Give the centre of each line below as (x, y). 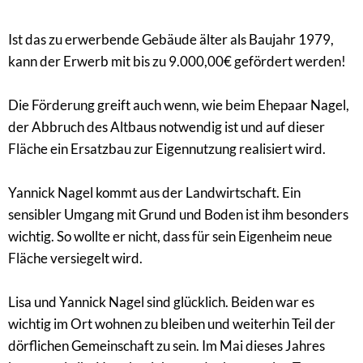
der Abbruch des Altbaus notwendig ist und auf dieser (167, 127)
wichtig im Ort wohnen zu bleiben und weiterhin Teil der (172, 324)
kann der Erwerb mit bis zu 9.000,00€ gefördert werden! (177, 62)
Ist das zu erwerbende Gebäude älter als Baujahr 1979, (171, 40)
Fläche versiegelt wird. (75, 258)
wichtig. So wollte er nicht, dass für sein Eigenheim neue (170, 237)
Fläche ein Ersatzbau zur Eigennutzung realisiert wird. (167, 149)
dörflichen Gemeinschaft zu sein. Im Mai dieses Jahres (167, 346)
